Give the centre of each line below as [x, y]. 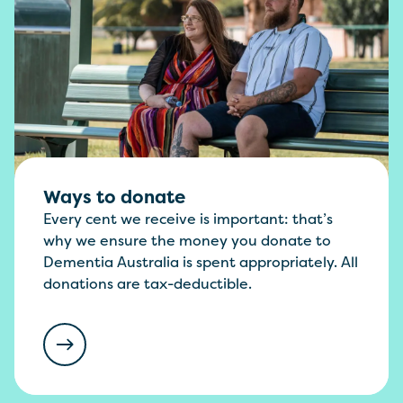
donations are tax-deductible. [148, 284]
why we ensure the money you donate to [187, 241]
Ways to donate [114, 197]
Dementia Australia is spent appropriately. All [201, 262]
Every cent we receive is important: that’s [188, 219]
